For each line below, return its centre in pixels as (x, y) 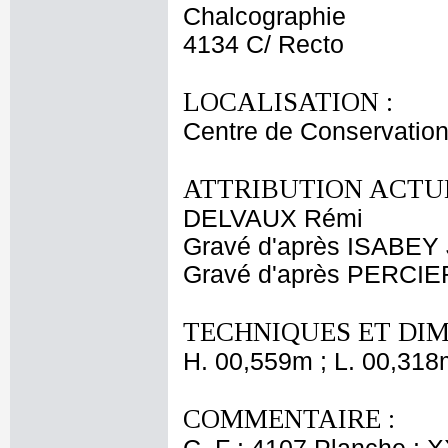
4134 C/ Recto (263, 44)
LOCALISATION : (288, 102)
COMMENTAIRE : (289, 419)
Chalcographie (264, 16)
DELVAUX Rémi (273, 218)
